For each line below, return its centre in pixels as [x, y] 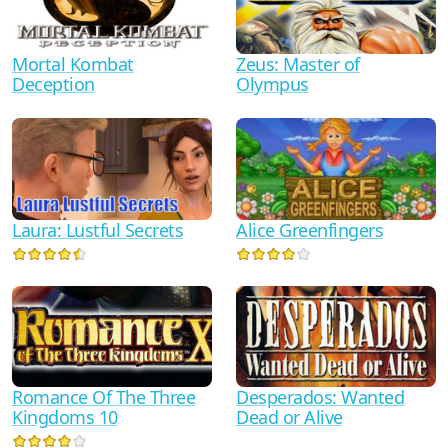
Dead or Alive [289, 417]
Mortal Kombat [73, 64]
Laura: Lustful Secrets [97, 229]
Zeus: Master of [298, 64]
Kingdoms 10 [65, 417]
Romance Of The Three [103, 397]
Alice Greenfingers [309, 229]
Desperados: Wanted [320, 397]
